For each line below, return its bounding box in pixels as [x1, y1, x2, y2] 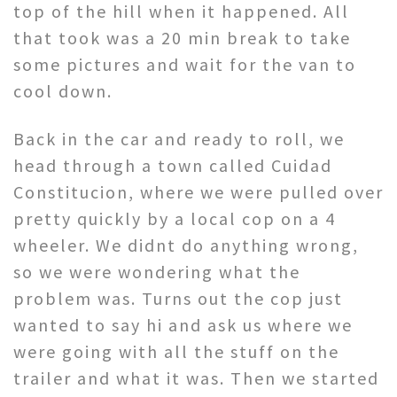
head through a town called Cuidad [13, 153, 332, 176]
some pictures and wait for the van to [13, 52, 356, 75]
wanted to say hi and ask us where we [13, 313, 353, 336]
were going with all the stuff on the [13, 339, 339, 362]
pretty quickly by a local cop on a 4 [13, 206, 336, 230]
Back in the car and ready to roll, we [13, 127, 345, 150]
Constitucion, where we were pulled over [13, 180, 384, 203]
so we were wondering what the [13, 260, 300, 283]
